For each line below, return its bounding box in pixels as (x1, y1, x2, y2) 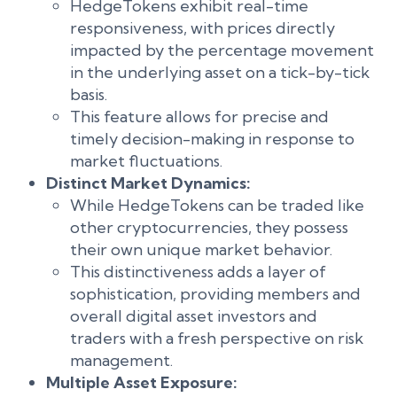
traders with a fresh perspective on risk (70, 328, 363, 348)
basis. (70, 84, 107, 105)
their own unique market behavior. (70, 239, 332, 260)
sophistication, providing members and (70, 284, 361, 304)
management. (70, 350, 173, 370)
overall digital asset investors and (70, 306, 317, 326)
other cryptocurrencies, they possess (70, 217, 348, 237)
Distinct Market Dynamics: (46, 173, 251, 193)
